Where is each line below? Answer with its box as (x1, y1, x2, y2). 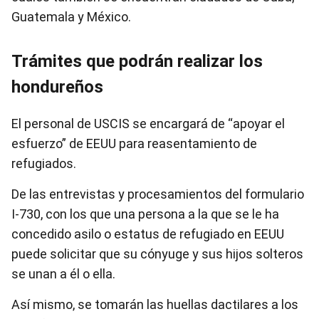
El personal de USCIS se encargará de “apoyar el (11, 116, 285, 131)
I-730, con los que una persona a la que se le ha (11, 206, 279, 221)
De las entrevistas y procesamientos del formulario (11, 187, 304, 202)
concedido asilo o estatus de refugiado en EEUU (11, 226, 284, 241)
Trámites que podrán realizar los (11, 51, 263, 71)
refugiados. (11, 156, 76, 171)
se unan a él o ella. (11, 266, 115, 281)
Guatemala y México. (11, 9, 131, 24)
